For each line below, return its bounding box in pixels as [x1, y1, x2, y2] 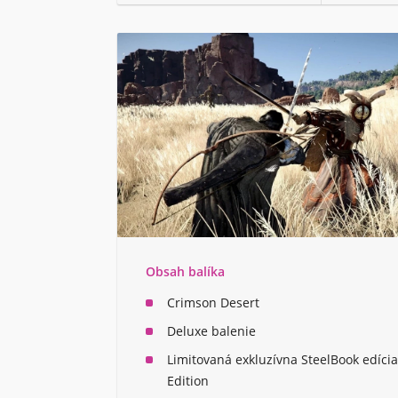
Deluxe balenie [167, 322, 256, 340]
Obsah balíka [146, 263, 225, 281]
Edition [167, 372, 209, 390]
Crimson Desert [167, 294, 259, 312]
